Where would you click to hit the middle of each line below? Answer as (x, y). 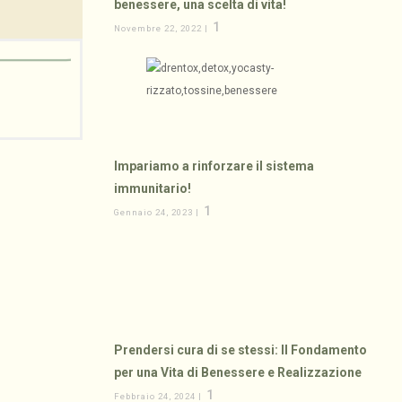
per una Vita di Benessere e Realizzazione (238, 373)
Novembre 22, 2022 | (163, 29)
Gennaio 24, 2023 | (158, 213)
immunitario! (153, 189)
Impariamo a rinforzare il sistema (214, 166)
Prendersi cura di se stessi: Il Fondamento (241, 350)
